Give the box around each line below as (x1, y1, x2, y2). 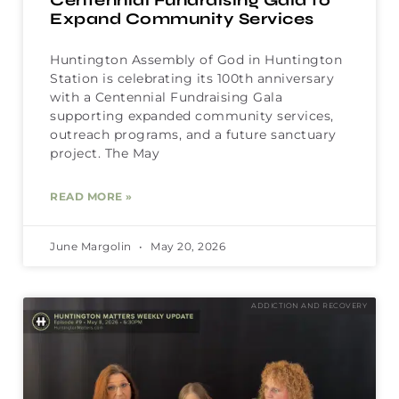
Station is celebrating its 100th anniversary (50, 70, 334, 87)
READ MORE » (50, 190, 133, 204)
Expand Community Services (50, 9, 314, 29)
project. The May (50, 145, 159, 162)
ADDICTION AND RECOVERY (251, 300, 368, 310)
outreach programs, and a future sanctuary (50, 126, 337, 143)
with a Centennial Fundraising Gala (50, 89, 282, 106)
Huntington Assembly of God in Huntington (50, 52, 342, 69)
